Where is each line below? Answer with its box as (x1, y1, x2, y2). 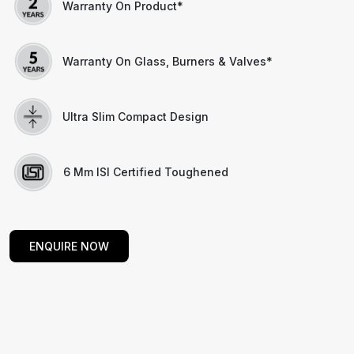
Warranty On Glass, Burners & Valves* (62, 55, 273, 69)
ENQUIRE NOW (29, 239, 109, 253)
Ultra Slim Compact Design (62, 110, 209, 124)
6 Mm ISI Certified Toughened (62, 165, 228, 179)
